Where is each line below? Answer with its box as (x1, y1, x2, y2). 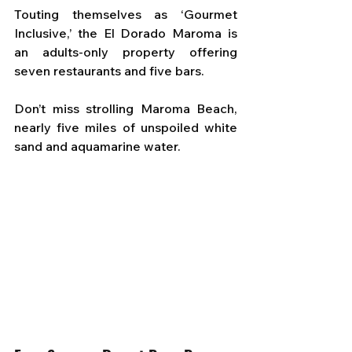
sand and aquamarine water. (14, 137, 181, 154)
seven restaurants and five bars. (14, 62, 207, 79)
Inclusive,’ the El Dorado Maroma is (14, 24, 237, 41)
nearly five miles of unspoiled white (14, 119, 237, 135)
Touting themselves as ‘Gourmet (14, 5, 237, 22)
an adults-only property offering (14, 43, 237, 60)
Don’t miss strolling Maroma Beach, (14, 100, 237, 116)
